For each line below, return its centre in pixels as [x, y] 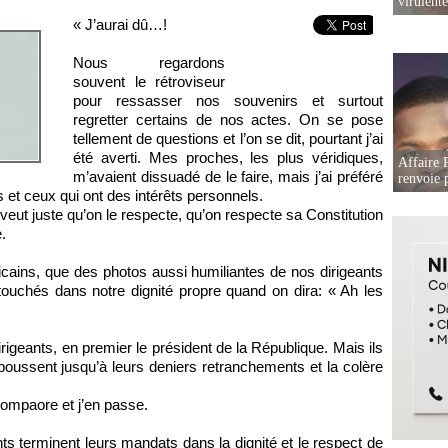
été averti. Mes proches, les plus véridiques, [228, 157]
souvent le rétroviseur [149, 81]
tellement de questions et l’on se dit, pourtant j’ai [228, 138]
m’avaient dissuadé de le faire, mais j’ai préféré [228, 176]
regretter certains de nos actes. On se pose [228, 119]
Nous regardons [149, 62]
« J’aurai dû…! [120, 24]
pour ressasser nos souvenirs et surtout [228, 100]
